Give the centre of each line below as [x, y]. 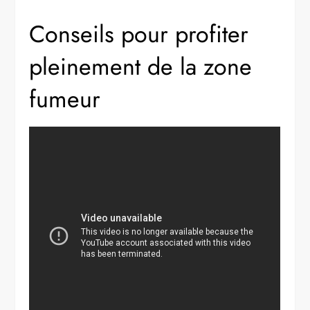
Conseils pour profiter [139, 34]
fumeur [65, 99]
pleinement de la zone [141, 66]
